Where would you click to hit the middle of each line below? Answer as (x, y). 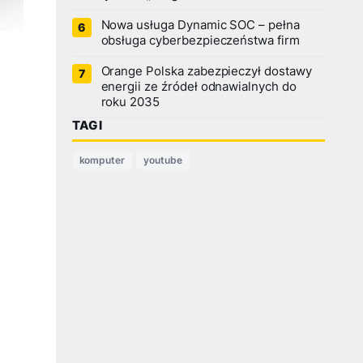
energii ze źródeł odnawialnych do (199, 87)
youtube (163, 160)
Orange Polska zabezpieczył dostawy (206, 71)
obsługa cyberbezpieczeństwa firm (200, 41)
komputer (102, 160)
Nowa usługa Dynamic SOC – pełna (200, 25)
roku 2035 (130, 102)
